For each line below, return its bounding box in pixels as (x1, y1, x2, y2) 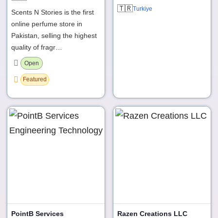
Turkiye (133, 5, 152, 12)
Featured (23, 75, 47, 83)
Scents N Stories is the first (11, 8, 94, 16)
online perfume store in (11, 19, 82, 28)
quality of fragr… (11, 43, 62, 51)
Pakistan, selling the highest (11, 31, 97, 39)
